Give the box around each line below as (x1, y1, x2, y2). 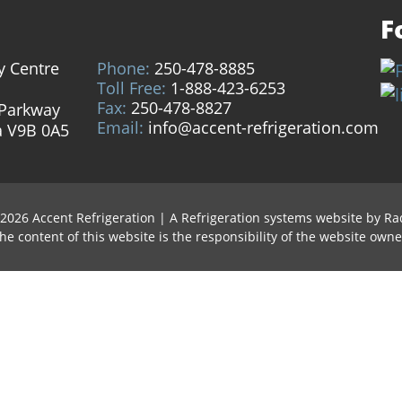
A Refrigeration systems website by (166, 209, 384, 227)
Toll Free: (97, 77, 166, 100)
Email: (97, 117, 144, 139)
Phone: (97, 57, 150, 80)
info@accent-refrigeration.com (148, 117, 379, 139)
